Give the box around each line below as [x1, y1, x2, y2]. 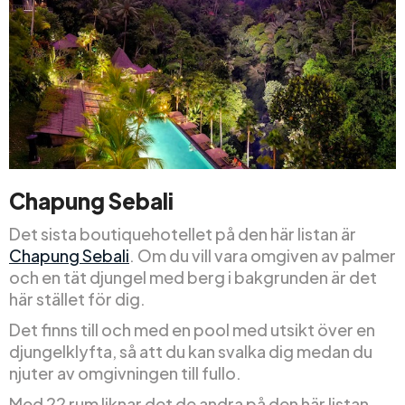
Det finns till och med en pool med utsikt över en [9, 319, 375, 341]
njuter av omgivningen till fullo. [9, 363, 241, 384]
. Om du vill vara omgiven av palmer [129, 245, 396, 267]
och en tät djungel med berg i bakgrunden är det [9, 267, 377, 288]
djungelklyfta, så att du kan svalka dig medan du [9, 341, 372, 363]
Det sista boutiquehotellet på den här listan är [9, 223, 356, 245]
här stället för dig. [9, 288, 146, 310]
